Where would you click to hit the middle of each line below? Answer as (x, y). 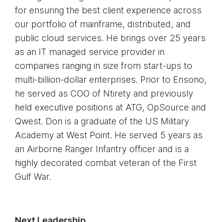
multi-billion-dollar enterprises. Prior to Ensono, (111, 79)
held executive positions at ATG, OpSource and (111, 107)
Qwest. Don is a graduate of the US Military (102, 121)
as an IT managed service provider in (90, 52)
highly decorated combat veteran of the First (106, 163)
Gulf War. (33, 176)
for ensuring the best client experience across (108, 10)
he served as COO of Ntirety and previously (104, 93)
